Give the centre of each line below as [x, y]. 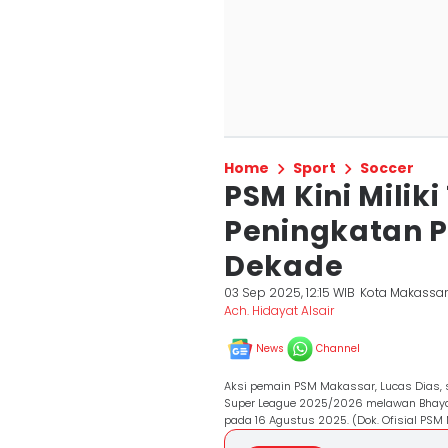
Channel [338, 348]
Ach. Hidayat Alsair [279, 310]
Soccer [387, 168]
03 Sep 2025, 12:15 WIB [289, 292]
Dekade [284, 266]
